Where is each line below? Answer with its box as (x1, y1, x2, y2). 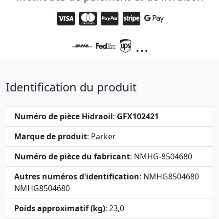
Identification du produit (6, 79, 136, 95)
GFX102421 (117, 110, 159, 122)
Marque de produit (14, 131, 87, 142)
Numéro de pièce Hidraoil (14, 110, 113, 122)
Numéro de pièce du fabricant (14, 151, 130, 162)
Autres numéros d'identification (14, 171, 139, 182)
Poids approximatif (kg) (14, 202, 105, 214)
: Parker (87, 131, 116, 142)
